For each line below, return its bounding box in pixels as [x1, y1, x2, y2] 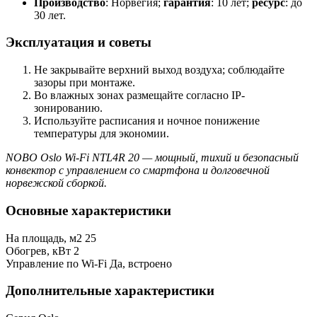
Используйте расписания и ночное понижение [34, 115, 260, 127]
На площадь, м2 [6, 231, 82, 244]
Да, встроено [110, 257, 172, 270]
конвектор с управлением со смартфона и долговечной [6, 164, 270, 177]
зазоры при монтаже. [34, 76, 135, 89]
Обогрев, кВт [6, 244, 71, 257]
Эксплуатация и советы [6, 35, 151, 50]
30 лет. [34, 8, 66, 21]
